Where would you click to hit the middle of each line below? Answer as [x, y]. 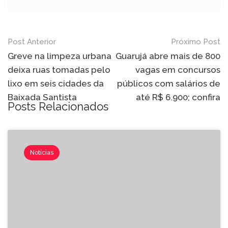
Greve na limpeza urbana [60, 56]
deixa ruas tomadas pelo [59, 70]
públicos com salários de [169, 83]
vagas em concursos [178, 70]
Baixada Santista [42, 97]
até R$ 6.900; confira [178, 97]
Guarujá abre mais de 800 [168, 56]
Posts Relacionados [58, 106]
